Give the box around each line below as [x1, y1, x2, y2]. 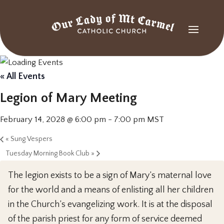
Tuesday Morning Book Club [5, 149, 91, 157]
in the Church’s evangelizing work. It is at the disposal [8, 199, 212, 209]
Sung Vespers [9, 134, 52, 143]
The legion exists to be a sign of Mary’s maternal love [8, 170, 211, 180]
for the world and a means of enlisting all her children [8, 184, 213, 195]
